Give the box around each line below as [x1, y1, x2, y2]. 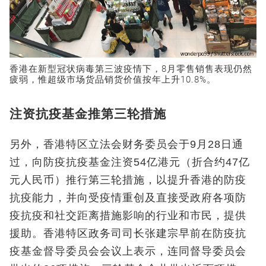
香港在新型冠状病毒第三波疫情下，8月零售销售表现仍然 [9, 63, 252, 74]
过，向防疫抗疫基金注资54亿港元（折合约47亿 [9, 156, 250, 168]
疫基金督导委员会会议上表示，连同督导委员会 [9, 245, 246, 257]
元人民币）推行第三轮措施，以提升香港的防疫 [9, 173, 246, 186]
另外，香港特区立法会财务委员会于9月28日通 [9, 138, 243, 150]
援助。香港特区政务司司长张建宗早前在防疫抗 [9, 227, 246, 239]
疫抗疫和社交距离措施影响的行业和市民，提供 [9, 209, 246, 221]
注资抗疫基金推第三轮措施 [9, 106, 166, 121]
